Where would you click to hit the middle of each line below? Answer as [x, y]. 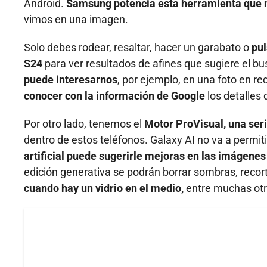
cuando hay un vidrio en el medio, [104, 188]
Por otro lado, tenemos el [84, 123]
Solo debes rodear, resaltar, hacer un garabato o [136, 47]
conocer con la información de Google [114, 95]
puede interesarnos [71, 79]
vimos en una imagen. [76, 19]
